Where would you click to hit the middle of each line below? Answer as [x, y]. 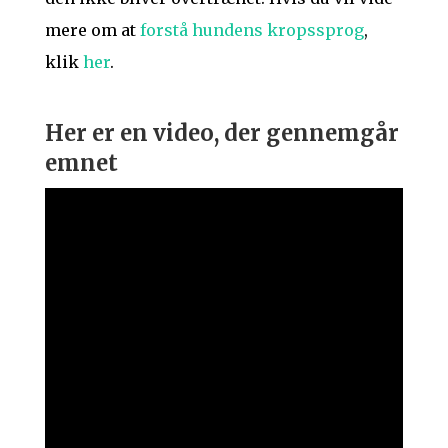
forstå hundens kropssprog [251, 29]
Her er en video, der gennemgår [221, 132]
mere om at [92, 29]
